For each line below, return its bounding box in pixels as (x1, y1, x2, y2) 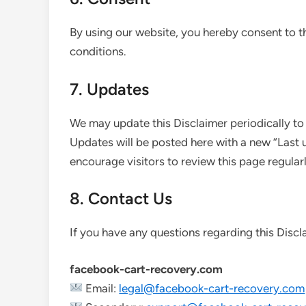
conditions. (70, 44, 126, 58)
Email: (83, 281, 120, 295)
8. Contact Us (70, 189, 172, 208)
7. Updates (70, 79, 149, 99)
